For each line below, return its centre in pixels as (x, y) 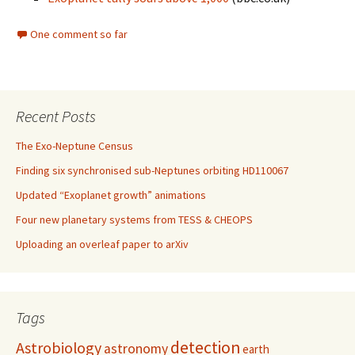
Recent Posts (56, 116)
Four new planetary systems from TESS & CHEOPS (134, 219)
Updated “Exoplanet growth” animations (111, 195)
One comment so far (79, 34)
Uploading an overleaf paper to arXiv (102, 244)
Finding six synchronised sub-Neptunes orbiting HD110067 (152, 170)
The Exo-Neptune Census (74, 146)
